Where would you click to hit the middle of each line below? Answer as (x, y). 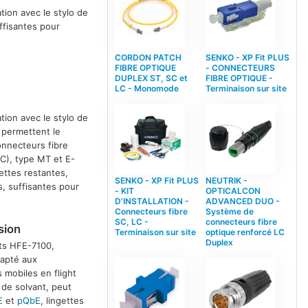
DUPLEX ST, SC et (151, 78)
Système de (229, 211)
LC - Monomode (146, 88)
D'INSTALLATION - (152, 201)
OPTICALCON (233, 190)
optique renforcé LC (245, 232)
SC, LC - (131, 221)
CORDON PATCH (148, 57)
